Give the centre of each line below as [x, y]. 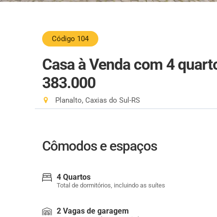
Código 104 [70, 39]
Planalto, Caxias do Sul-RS [97, 100]
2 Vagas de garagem [93, 211]
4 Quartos [74, 177]
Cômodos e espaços [100, 146]
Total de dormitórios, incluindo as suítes [111, 185]
